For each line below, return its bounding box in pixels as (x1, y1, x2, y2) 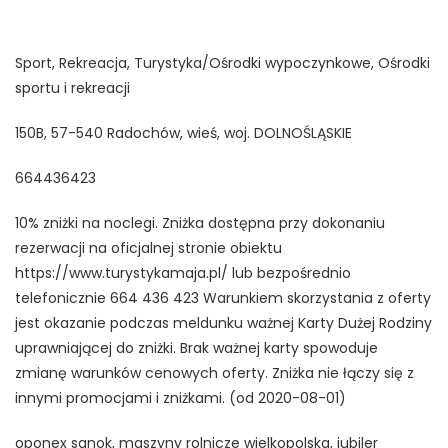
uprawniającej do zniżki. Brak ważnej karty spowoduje (15, 338, 378, 359)
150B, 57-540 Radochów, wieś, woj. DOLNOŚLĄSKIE (15, 123, 352, 144)
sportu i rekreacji (15, 78, 130, 99)
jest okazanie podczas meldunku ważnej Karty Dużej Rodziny (15, 313, 432, 334)
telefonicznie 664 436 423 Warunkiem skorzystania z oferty (15, 288, 431, 309)
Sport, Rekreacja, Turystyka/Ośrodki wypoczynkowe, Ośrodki (15, 53, 430, 74)
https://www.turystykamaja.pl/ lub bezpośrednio (15, 263, 351, 284)
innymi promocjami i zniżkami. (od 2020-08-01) (15, 388, 346, 409)
